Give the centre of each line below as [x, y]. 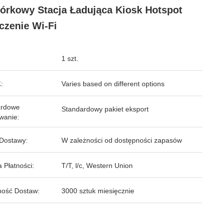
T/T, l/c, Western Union [97, 166]
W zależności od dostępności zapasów [122, 140]
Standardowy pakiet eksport [105, 109]
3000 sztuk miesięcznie [98, 191]
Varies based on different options [113, 84]
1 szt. [70, 58]
